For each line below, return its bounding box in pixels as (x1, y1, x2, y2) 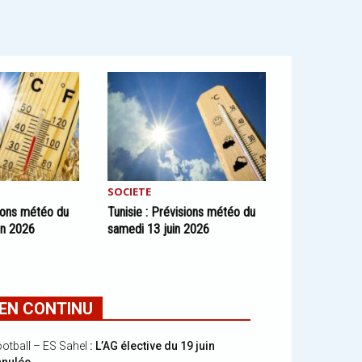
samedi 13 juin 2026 (107, 221, 209, 237)
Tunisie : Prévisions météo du (107, 204, 255, 220)
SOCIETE (107, 184, 151, 199)
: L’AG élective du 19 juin (87, 339, 215, 352)
